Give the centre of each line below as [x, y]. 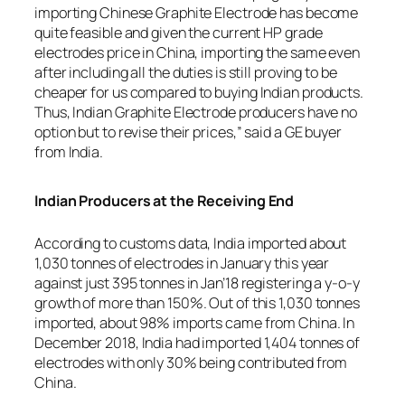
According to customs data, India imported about [191, 243]
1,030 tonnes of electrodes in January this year [182, 263]
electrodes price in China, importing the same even [197, 52]
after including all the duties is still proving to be [186, 72]
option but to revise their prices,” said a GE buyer [188, 132]
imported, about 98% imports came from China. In [195, 322]
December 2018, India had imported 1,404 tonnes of [198, 342]
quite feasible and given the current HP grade [179, 32]
